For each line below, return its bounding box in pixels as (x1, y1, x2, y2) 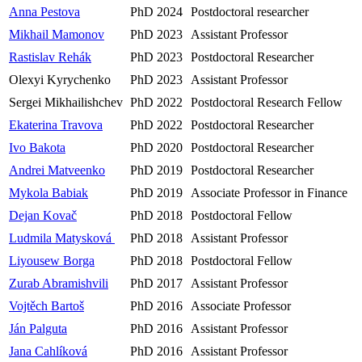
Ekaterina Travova (9, 117, 103, 132)
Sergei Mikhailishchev (9, 95, 123, 109)
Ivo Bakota (9, 140, 65, 154)
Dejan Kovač (9, 208, 77, 222)
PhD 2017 (130, 276, 183, 290)
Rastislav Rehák (9, 49, 91, 64)
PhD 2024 (130, 4, 183, 19)
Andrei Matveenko (9, 162, 105, 177)
